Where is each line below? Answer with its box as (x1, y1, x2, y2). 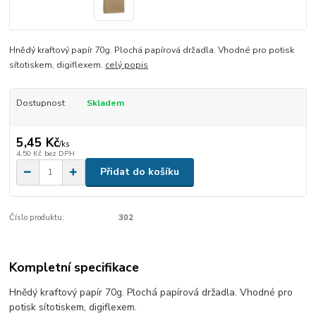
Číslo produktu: (9, 212, 65, 223)
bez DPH (44, 148, 75, 159)
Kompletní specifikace (9, 259, 140, 276)
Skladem (86, 97, 124, 109)
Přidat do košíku (100, 165, 179, 179)
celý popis (105, 59, 149, 71)
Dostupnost (16, 97, 65, 109)
